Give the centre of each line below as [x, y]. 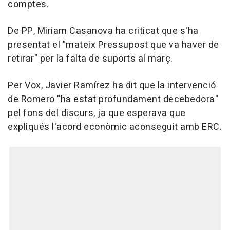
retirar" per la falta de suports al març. [90, 59]
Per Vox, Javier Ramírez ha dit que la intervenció [112, 85]
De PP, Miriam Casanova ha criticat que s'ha [103, 31]
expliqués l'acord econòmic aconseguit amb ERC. [115, 127]
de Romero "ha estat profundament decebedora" [113, 99]
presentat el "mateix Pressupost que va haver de [113, 45]
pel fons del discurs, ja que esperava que [97, 113]
